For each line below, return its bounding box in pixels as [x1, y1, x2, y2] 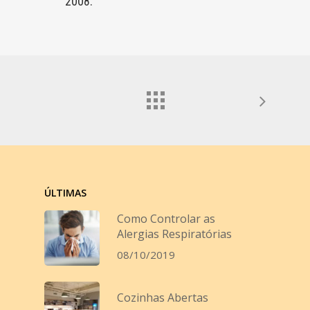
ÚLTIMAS [44, 185, 86, 199]
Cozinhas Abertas [117, 290, 208, 306]
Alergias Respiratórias [117, 226, 232, 242]
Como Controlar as [117, 211, 215, 227]
